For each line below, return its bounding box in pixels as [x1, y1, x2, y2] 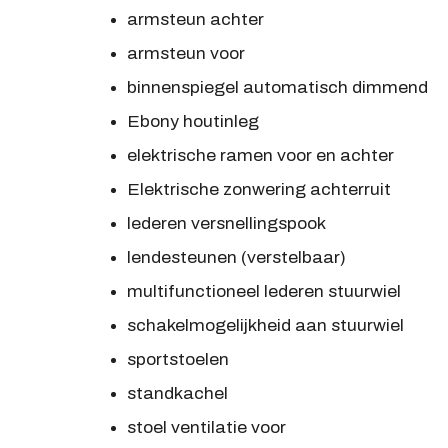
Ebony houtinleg [126, 113, 259, 131]
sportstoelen [126, 351, 229, 369]
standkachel [126, 385, 228, 403]
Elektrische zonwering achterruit [126, 181, 391, 199]
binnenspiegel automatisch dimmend [126, 79, 428, 97]
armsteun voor [126, 45, 245, 63]
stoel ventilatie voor [126, 419, 286, 437]
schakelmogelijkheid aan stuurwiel [126, 317, 404, 335]
